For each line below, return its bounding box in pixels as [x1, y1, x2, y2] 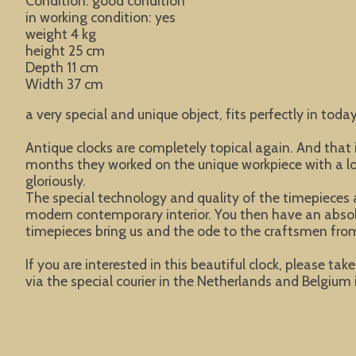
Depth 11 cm [25, 59, 99, 76]
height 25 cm [25, 42, 105, 60]
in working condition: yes [25, 9, 176, 26]
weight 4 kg [25, 25, 96, 43]
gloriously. [25, 172, 86, 189]
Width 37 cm [25, 75, 103, 93]
